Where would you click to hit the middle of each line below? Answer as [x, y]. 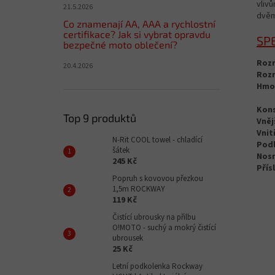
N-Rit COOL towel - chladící [157, 140]
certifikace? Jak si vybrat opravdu [137, 34]
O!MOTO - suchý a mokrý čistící [164, 228]
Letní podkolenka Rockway [157, 266]
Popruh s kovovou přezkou [158, 179]
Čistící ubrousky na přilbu [154, 217]
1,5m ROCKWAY [139, 189]
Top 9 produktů [100, 118]
